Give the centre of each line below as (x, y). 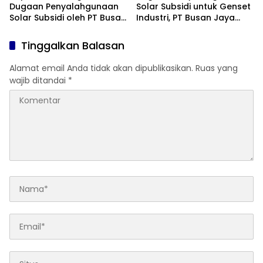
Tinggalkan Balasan (73, 46)
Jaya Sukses (36, 29)
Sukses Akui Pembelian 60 (191, 29)
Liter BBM (155, 40)
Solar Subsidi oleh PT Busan (68, 18)
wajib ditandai (39, 81)
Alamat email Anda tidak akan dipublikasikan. (101, 68)
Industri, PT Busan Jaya (186, 18)
